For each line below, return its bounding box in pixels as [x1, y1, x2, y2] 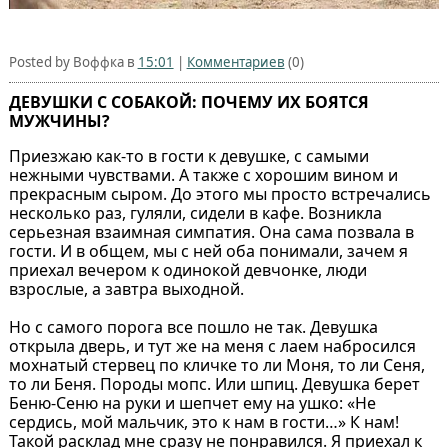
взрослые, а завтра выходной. [8, 278, 244, 301]
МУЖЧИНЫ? [8, 110, 110, 133]
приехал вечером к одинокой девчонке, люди [8, 259, 367, 282]
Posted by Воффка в [8, 53, 138, 72]
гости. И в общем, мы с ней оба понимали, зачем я [8, 240, 408, 263]
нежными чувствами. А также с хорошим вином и [8, 164, 398, 187]
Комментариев [186, 53, 285, 72]
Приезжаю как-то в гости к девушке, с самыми [8, 145, 369, 168]
